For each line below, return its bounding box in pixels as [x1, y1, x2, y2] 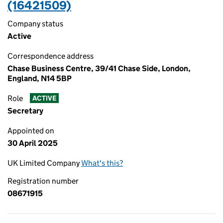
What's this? [81, 158, 123, 168]
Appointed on [7, 126, 54, 135]
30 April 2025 [7, 138, 58, 148]
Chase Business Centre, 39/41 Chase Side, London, [7, 64, 191, 73]
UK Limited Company [7, 158, 81, 168]
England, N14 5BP [7, 74, 72, 83]
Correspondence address [7, 51, 94, 61]
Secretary [7, 106, 43, 115]
